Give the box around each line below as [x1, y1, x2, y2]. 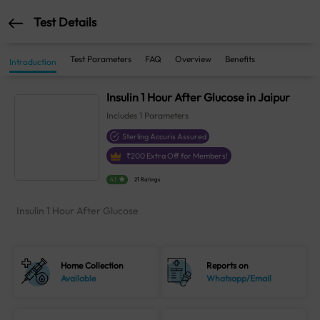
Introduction [9, 56, 56, 67]
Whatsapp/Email [206, 273, 272, 284]
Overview [175, 54, 211, 64]
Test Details [34, 14, 96, 29]
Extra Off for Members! [145, 151, 229, 161]
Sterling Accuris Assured [122, 131, 207, 141]
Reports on [206, 260, 249, 271]
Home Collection [61, 260, 124, 271]
